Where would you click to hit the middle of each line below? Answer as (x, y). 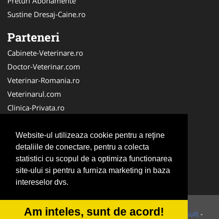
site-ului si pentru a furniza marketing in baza (93, 171)
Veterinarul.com (34, 94)
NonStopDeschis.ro (40, 162)
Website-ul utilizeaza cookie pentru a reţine (90, 135)
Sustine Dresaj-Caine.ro (46, 14)
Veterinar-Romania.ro (44, 80)
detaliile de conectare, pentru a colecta (82, 147)
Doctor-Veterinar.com (44, 66)
